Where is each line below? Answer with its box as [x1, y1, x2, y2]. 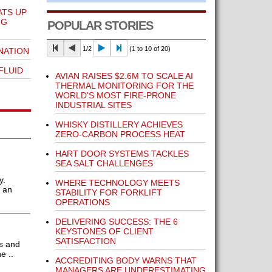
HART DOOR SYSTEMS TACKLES [55, 149, 189, 158]
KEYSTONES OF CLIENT [55, 226, 154, 236]
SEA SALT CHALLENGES [55, 158, 153, 168]
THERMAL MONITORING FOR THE [55, 81, 194, 90]
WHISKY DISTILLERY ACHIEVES [55, 120, 183, 129]
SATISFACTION [55, 236, 116, 246]
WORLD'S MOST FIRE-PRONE [55, 90, 176, 100]
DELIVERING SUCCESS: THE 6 [55, 217, 178, 226]
